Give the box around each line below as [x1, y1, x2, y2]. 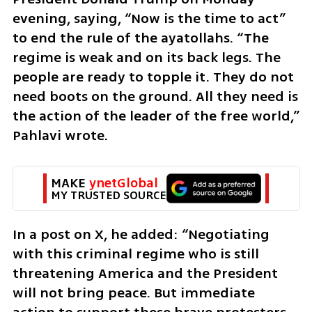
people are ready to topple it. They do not [12, 66, 294, 87]
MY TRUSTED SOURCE [51, 186, 166, 204]
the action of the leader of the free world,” [12, 105, 299, 126]
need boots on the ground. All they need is [12, 86, 298, 107]
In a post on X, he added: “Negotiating [12, 224, 270, 244]
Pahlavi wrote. [12, 125, 108, 146]
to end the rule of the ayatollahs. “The [12, 27, 269, 48]
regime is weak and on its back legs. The [12, 47, 281, 68]
